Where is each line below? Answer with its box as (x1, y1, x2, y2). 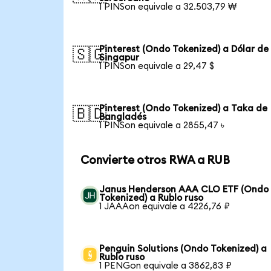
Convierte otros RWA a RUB (80, 154, 230, 166)
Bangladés (99, 112, 147, 122)
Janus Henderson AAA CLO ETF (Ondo (99, 185, 269, 195)
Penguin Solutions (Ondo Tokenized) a (99, 244, 267, 254)
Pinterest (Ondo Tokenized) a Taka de (99, 103, 268, 113)
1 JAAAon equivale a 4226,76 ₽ (99, 202, 230, 212)
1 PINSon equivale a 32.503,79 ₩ (99, 2, 237, 11)
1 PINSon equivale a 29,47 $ (99, 61, 215, 71)
